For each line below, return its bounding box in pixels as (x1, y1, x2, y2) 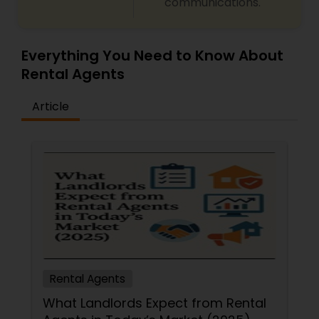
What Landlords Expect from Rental (43, 294, 266, 313)
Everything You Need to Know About (21, 46, 283, 66)
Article (32, 98, 69, 115)
